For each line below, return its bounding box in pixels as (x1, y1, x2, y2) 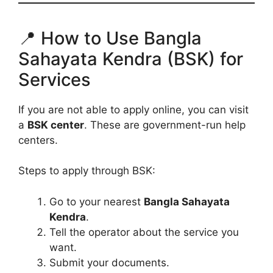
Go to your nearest (49, 195, 144, 208)
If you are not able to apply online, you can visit (18, 103, 249, 116)
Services (18, 68, 91, 90)
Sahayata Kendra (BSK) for (18, 48, 243, 69)
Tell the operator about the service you (49, 225, 239, 238)
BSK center (27, 118, 84, 131)
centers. (18, 133, 58, 146)
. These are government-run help (84, 118, 246, 131)
